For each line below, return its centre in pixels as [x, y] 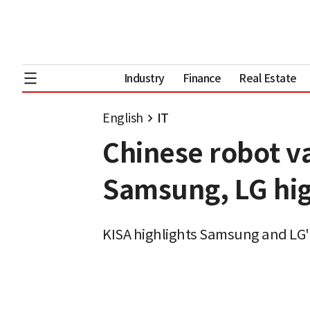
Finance [202, 78]
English [123, 118]
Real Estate [268, 78]
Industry [144, 78]
